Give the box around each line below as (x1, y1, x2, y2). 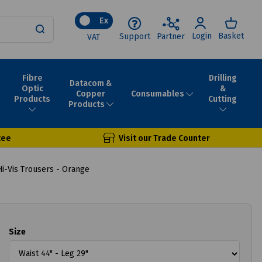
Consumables (131, 88, 184, 99)
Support (119, 31, 151, 42)
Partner (157, 31, 185, 42)
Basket (218, 31, 244, 42)
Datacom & (70, 78, 112, 88)
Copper (76, 88, 106, 99)
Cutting (208, 94, 237, 104)
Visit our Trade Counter (118, 133, 210, 143)
